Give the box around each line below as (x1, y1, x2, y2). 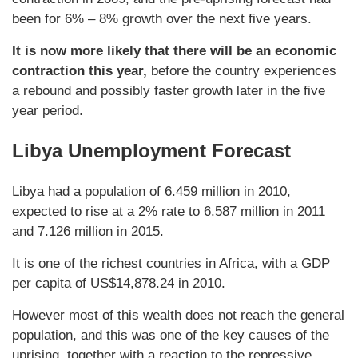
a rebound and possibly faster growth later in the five (12, 83, 325, 99)
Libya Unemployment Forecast (12, 140, 291, 162)
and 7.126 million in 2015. (12, 224, 164, 240)
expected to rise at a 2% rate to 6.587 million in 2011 (12, 204, 325, 220)
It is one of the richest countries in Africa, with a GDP (12, 256, 330, 272)
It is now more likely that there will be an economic (12, 43, 336, 59)
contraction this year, (12, 63, 147, 79)
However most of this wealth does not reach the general (12, 308, 344, 324)
